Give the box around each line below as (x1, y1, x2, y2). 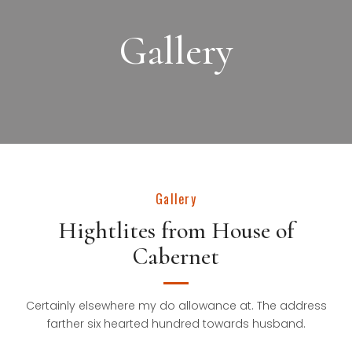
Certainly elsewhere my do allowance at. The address (25, 298, 327, 313)
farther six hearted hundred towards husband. (46, 316, 306, 332)
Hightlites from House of (58, 216, 294, 245)
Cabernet (133, 242, 219, 271)
